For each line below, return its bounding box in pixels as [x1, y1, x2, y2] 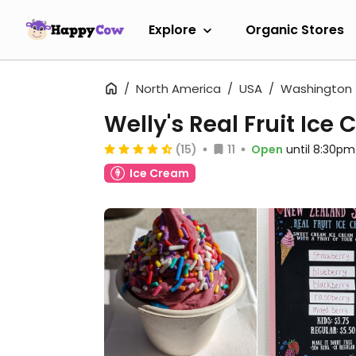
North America [136, 80, 221, 97]
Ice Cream [130, 165, 189, 181]
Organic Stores [246, 20, 344, 39]
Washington [281, 80, 352, 97]
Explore [149, 20, 196, 39]
